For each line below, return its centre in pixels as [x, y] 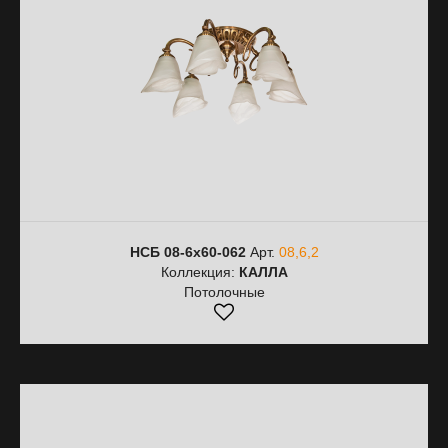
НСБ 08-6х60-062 [187, 252]
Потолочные [224, 292]
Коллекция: [199, 272]
